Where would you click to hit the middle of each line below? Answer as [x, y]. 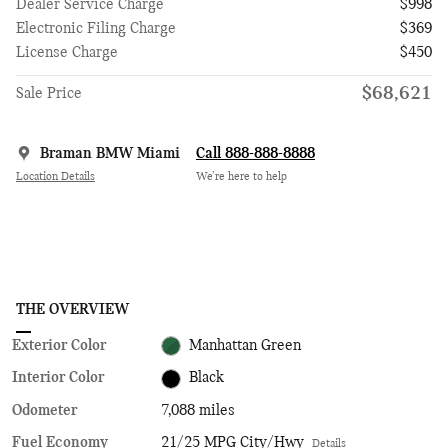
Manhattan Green [245, 346]
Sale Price [49, 93]
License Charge [67, 52]
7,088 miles [198, 410]
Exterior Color [59, 345]
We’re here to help [241, 177]
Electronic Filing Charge [96, 28]
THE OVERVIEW [72, 309]
